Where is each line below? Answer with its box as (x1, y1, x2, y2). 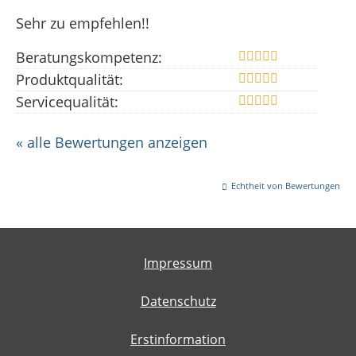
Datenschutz (140, 292, 216, 310)
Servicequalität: (16, 91, 118, 111)
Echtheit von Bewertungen (231, 179, 340, 192)
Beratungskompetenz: (16, 47, 162, 67)
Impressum (144, 253, 212, 272)
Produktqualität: (16, 69, 123, 89)
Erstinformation (130, 330, 226, 348)
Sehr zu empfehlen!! (16, 13, 149, 33)
